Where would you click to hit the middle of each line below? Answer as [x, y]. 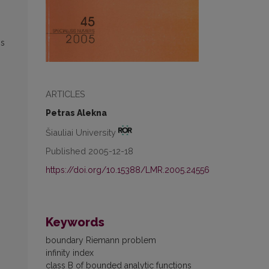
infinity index [70, 253]
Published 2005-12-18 [89, 151]
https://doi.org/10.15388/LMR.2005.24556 [128, 170]
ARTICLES [65, 94]
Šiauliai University [82, 132]
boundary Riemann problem [101, 240]
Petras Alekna [76, 113]
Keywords [75, 222]
